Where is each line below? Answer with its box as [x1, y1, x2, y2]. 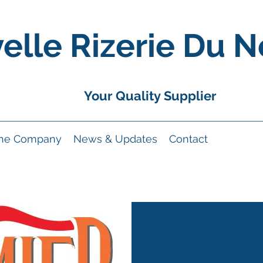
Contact [169, 133, 208, 145]
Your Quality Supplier [83, 88, 220, 103]
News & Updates [73, 133, 157, 145]
